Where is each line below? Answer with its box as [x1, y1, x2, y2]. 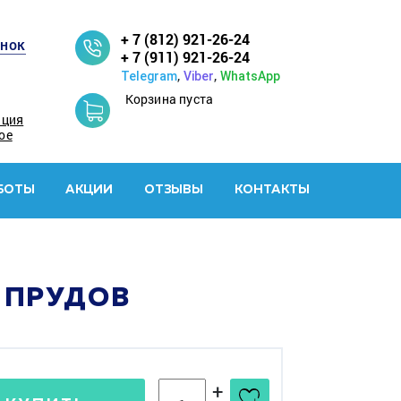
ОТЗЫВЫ [143, 183, 204, 196]
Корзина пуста [124, 90, 214, 107]
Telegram [120, 69, 177, 83]
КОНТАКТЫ [234, 183, 310, 196]
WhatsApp [219, 69, 280, 83]
